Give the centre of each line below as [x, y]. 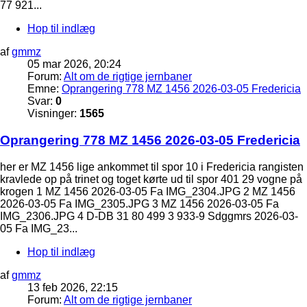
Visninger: [53, 114]
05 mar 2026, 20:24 [74, 64]
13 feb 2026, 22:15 [73, 287]
